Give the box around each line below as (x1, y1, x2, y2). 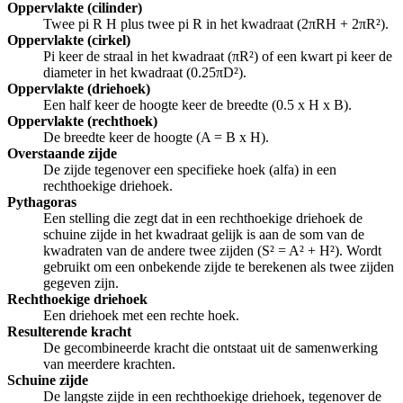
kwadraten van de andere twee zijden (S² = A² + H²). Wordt (43, 243, 381, 259)
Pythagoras (7, 194, 76, 210)
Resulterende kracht (7, 324, 131, 340)
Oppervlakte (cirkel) (7, 32, 130, 49)
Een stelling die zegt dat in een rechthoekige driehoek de (43, 210, 363, 227)
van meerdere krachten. (43, 356, 175, 372)
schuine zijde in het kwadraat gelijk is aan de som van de (43, 227, 364, 243)
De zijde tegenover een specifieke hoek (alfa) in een (43, 162, 336, 178)
